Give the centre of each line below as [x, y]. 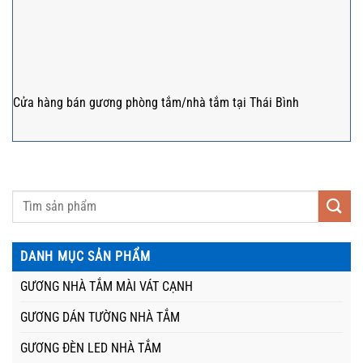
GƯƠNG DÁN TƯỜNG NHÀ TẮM [100, 317]
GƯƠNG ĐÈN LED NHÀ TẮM [91, 348]
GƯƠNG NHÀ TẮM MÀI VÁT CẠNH [107, 286]
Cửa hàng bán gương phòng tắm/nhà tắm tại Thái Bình [156, 103]
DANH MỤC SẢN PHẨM [85, 256]
